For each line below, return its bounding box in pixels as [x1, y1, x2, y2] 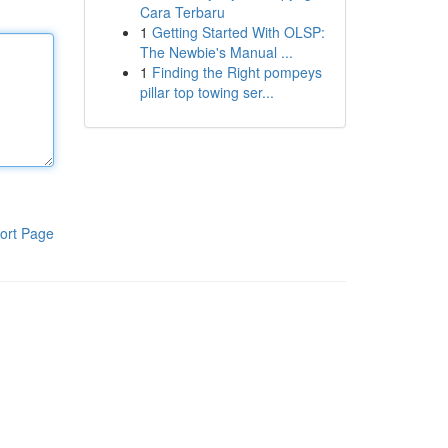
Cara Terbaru [139, 2, 225, 22]
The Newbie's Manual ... [139, 42, 293, 62]
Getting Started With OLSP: [151, 22, 325, 42]
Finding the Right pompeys [151, 62, 322, 82]
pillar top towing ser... [139, 82, 274, 102]
